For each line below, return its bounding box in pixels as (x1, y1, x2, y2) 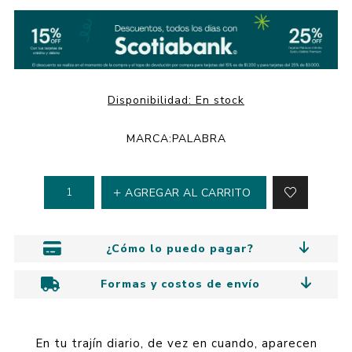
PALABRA (171, 130, 226, 146)
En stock (196, 92, 244, 108)
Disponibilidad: (108, 92, 192, 108)
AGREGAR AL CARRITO (125, 185, 251, 200)
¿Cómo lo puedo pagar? (106, 240, 255, 256)
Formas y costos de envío (100, 276, 260, 291)
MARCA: (126, 130, 172, 146)
